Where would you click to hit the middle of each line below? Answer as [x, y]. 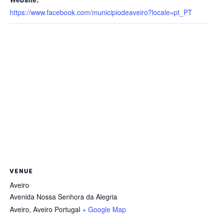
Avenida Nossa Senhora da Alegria [64, 197]
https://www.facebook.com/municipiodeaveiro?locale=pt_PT [101, 12]
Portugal [67, 209]
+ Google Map [104, 209]
